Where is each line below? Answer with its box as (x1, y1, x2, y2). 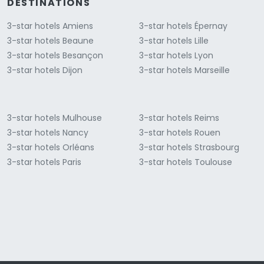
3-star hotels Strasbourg (139, 141, 239, 153)
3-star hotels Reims (139, 111, 219, 124)
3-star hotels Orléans (7, 141, 94, 153)
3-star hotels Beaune (7, 34, 94, 47)
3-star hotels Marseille (139, 64, 230, 76)
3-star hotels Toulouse (139, 156, 232, 168)
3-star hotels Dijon (7, 64, 82, 76)
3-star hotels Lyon (139, 49, 213, 61)
